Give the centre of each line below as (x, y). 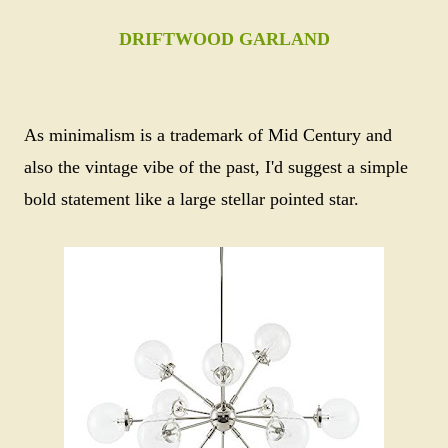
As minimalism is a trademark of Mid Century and (208, 135)
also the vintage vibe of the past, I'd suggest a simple (216, 167)
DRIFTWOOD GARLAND (224, 39)
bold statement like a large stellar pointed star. (194, 199)
